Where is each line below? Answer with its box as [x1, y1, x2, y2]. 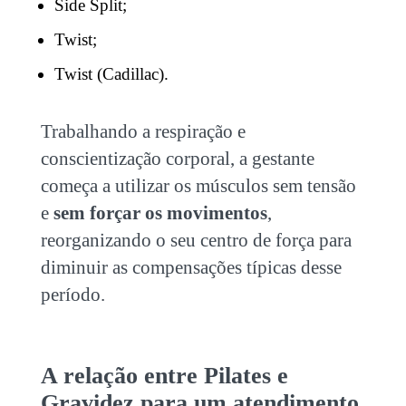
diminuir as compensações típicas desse [40, 256, 342, 278]
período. [40, 284, 110, 305]
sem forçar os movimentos [53, 202, 267, 224]
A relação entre [40, 362, 204, 389]
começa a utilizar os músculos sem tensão [40, 175, 356, 197]
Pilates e [203, 362, 288, 389]
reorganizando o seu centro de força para [40, 229, 352, 251]
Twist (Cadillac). [53, 64, 169, 83]
